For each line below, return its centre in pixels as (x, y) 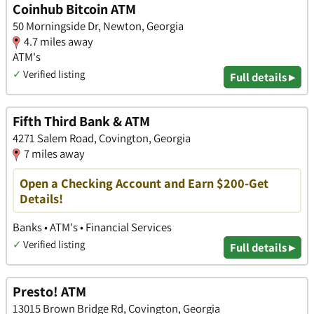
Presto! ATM (49, 292)
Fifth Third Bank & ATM (81, 122)
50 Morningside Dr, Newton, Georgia (98, 26)
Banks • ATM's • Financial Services (92, 227)
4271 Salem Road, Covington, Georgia (102, 138)
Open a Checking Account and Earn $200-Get (144, 183)
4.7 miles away (59, 41)
